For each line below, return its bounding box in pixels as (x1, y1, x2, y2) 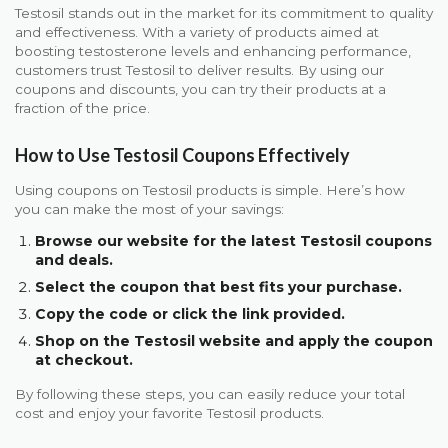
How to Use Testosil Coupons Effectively (15, 143, 350, 166)
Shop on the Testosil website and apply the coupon (35, 332, 433, 351)
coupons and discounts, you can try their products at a (15, 81, 386, 98)
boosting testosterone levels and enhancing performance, (15, 43, 411, 60)
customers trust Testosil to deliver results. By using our (15, 62, 384, 79)
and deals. (35, 251, 113, 270)
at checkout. (35, 351, 133, 370)
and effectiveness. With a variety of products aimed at (15, 24, 379, 41)
